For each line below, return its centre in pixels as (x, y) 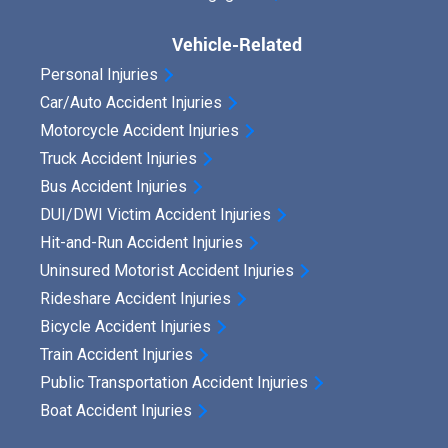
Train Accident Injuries (116, 355)
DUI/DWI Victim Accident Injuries (155, 215)
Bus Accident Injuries (113, 187)
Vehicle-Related (236, 44)
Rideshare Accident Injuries (135, 299)
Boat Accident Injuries (116, 411)
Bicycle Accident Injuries (125, 327)
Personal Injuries (99, 75)
